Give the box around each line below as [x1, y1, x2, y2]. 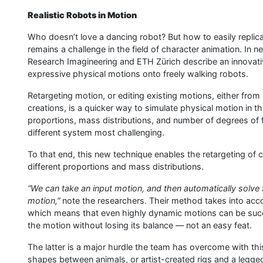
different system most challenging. [28, 127, 164, 137]
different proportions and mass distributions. [28, 161, 204, 171]
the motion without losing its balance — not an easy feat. [28, 220, 252, 230]
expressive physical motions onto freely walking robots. [28, 69, 248, 79]
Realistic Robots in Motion [28, 10, 137, 20]
